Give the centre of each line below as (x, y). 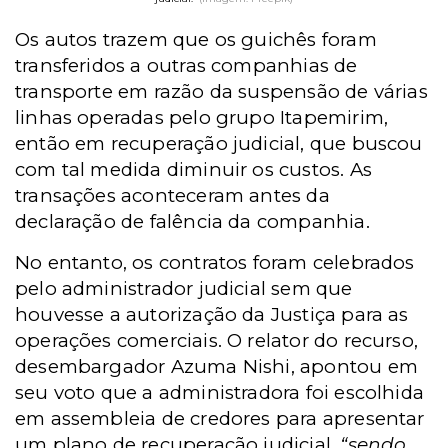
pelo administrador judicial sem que (184, 288)
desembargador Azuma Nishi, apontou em (216, 366)
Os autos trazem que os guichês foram (196, 39)
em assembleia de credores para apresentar (220, 418)
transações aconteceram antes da (172, 195)
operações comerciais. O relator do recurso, (217, 340)
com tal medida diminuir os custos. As (193, 169)
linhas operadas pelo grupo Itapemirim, (202, 117)
